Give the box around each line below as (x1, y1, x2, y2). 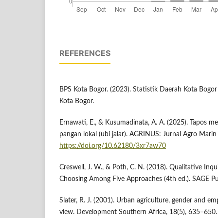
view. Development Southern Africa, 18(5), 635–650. (59, 209, 217, 216)
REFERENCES (59, 48, 110, 58)
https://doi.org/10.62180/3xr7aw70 (59, 143, 166, 150)
